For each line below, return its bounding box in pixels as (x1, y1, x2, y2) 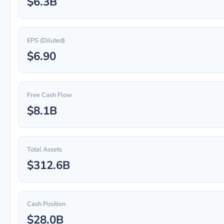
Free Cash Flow (27, 90, 72, 99)
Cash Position (27, 199, 65, 208)
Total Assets (27, 145, 62, 154)
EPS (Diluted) (27, 36, 65, 45)
